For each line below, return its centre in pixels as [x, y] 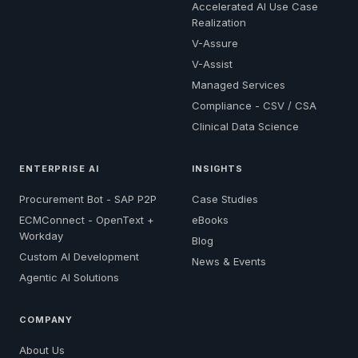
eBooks [210, 219]
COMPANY [46, 319]
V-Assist [212, 64]
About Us [42, 350]
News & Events [229, 261]
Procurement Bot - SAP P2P [88, 199]
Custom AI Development [79, 256]
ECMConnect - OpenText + [87, 219]
